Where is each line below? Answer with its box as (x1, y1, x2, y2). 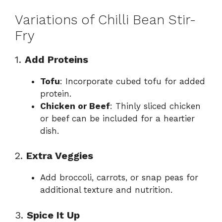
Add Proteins (25, 53, 88, 65)
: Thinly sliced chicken (110, 101, 201, 111)
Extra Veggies (26, 150, 93, 162)
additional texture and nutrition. (40, 185, 172, 195)
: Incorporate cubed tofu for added (60, 76, 205, 86)
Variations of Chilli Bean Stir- (15, 11, 196, 28)
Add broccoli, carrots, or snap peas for (40, 172, 198, 183)
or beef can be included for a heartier (40, 113, 195, 123)
